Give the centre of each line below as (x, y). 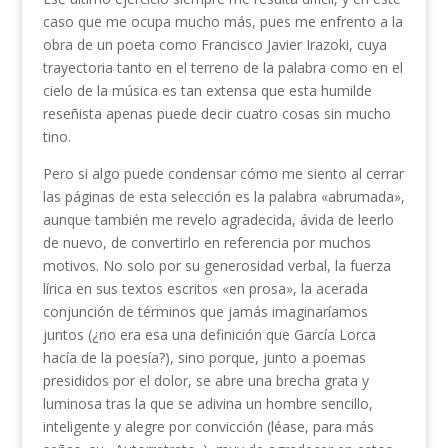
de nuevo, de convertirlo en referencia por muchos (206, 243)
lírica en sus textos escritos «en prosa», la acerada (205, 289)
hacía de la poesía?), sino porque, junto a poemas (204, 358)
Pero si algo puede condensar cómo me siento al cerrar (223, 174)
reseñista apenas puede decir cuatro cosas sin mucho (216, 114)
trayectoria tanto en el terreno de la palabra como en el (222, 68)
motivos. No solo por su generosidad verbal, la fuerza (216, 266)
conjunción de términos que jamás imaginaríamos (205, 312)
